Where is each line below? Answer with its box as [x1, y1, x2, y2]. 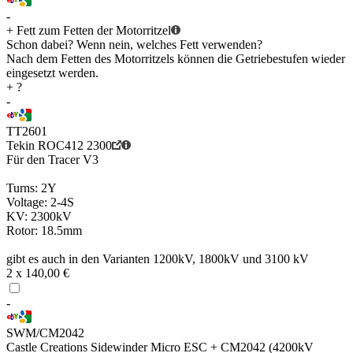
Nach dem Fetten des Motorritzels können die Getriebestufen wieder [6, 52, 345, 66]
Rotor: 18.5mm [6, 224, 82, 238]
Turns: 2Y [6, 181, 57, 195]
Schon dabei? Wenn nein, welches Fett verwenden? [6, 38, 262, 52]
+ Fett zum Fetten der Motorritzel [6, 24, 171, 38]
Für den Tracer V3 [6, 153, 98, 167]
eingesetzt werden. [6, 66, 98, 80]
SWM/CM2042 [6, 326, 84, 340]
